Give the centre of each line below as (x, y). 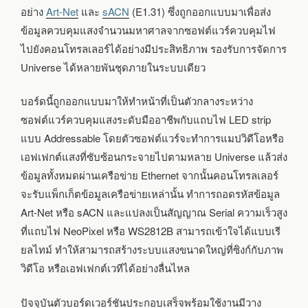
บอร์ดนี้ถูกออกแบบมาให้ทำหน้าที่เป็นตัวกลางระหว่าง (137, 101)
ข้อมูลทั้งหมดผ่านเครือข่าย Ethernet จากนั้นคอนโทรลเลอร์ (150, 175)
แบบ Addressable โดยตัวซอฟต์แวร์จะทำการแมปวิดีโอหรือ (152, 138)
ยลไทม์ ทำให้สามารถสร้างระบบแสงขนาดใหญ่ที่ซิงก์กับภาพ (152, 250)
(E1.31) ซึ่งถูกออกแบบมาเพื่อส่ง (200, 11)
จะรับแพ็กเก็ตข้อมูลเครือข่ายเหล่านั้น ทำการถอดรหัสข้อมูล (150, 194)
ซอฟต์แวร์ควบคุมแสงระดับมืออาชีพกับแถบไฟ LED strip (146, 120)
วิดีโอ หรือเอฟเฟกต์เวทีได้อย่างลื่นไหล (105, 268)
